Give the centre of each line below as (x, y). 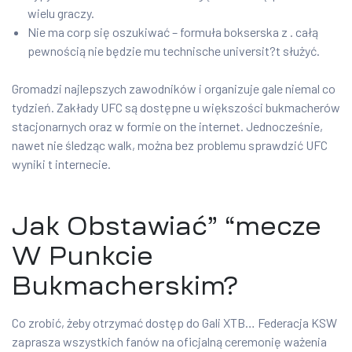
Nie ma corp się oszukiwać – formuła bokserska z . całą (173, 32)
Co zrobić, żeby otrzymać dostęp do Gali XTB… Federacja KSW (174, 323)
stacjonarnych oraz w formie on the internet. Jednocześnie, (167, 126)
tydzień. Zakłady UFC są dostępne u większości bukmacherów (176, 108)
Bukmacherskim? (125, 286)
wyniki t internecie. (61, 164)
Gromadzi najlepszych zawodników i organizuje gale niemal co (174, 89)
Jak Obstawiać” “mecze (167, 227)
